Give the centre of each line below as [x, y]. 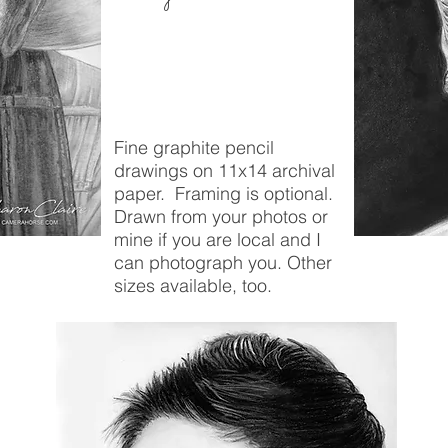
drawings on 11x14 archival [224, 170]
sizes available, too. [193, 285]
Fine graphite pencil [194, 147]
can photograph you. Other [223, 262]
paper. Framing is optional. [223, 193]
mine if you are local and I [217, 239]
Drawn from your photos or [221, 216]
